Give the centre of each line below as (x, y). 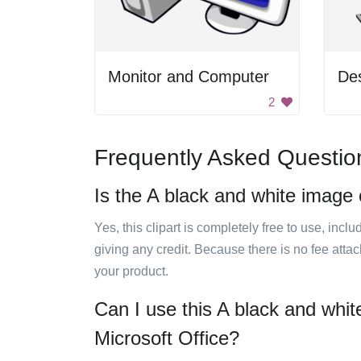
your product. (131, 271)
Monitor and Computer (189, 77)
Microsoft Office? (167, 338)
